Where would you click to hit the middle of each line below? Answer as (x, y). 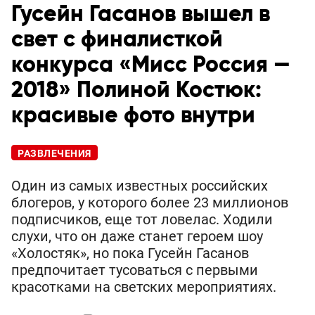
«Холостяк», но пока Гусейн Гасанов (130, 253)
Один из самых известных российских (140, 186)
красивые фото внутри (133, 116)
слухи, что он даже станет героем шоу (137, 237)
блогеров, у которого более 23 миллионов (150, 203)
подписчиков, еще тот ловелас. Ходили (142, 220)
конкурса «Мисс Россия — (151, 65)
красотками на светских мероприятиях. (144, 287)
